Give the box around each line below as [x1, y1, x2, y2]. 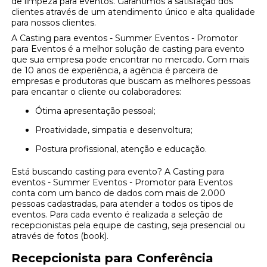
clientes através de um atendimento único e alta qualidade [11, 7, 256, 18]
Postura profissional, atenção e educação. [42, 144, 207, 155]
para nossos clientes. [11, 17, 97, 29]
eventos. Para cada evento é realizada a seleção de [11, 209, 223, 221]
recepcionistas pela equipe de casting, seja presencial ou [11, 220, 246, 231]
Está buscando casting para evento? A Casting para [11, 166, 225, 178]
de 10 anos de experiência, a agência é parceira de [11, 65, 219, 76]
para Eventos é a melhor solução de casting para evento [11, 44, 245, 55]
